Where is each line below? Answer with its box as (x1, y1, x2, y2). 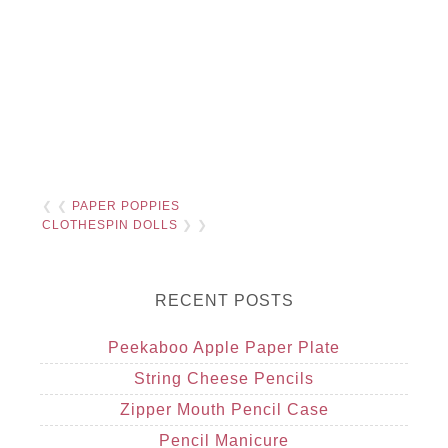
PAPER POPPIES (72, 198, 181, 213)
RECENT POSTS (154, 291, 294, 309)
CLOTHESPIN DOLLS (42, 217, 179, 232)
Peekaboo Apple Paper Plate (108, 338, 340, 356)
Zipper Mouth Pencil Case (119, 400, 329, 418)
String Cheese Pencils (134, 369, 314, 387)
